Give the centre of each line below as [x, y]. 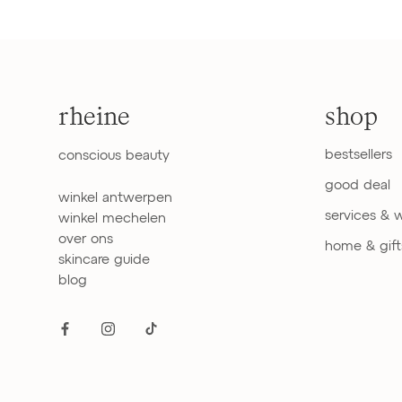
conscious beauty [114, 155]
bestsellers [359, 154]
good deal [358, 185]
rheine [94, 116]
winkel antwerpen [115, 197]
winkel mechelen [112, 218]
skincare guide [104, 259]
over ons [86, 239]
